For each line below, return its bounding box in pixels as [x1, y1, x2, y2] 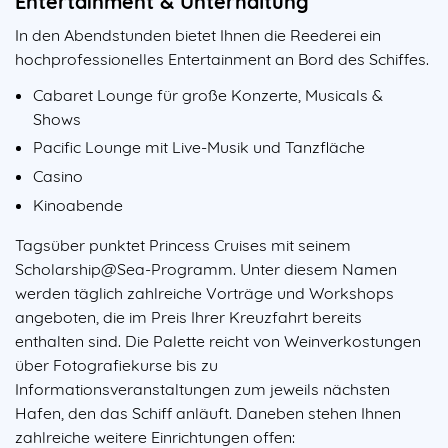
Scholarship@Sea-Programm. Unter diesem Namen [15, 259, 397, 280]
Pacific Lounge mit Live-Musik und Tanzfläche [33, 137, 365, 158]
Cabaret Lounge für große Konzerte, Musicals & [33, 84, 383, 105]
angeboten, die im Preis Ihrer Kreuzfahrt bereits [15, 307, 362, 328]
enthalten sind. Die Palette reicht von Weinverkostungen [15, 331, 421, 352]
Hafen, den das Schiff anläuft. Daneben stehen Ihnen [15, 403, 401, 424]
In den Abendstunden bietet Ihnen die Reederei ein [15, 24, 381, 45]
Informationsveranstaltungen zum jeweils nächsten [15, 379, 390, 400]
